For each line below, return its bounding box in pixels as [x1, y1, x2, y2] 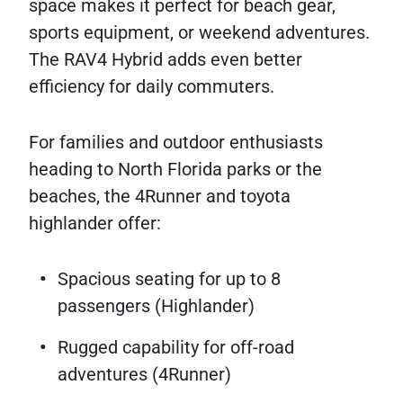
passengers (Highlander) [58, 295, 255, 318]
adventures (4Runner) [58, 363, 231, 386]
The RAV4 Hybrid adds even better [29, 49, 302, 71]
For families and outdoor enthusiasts [29, 131, 323, 154]
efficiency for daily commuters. [29, 76, 274, 98]
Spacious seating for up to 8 [58, 268, 281, 291]
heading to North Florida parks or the [29, 158, 322, 181]
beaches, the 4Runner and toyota [29, 185, 291, 208]
